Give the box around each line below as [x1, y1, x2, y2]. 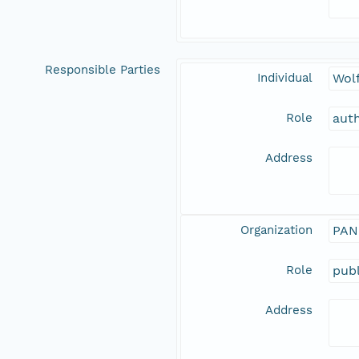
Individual [257, 71, 313, 86]
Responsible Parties [45, 63, 160, 78]
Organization [240, 223, 313, 238]
